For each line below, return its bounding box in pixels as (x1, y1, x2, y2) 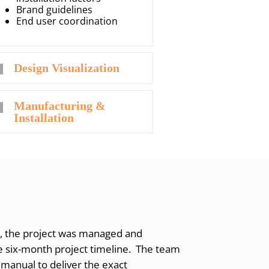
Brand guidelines (16, 2, 93, 16)
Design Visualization (14, 61, 120, 74)
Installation (14, 111, 74, 125)
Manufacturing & (14, 99, 106, 113)
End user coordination (16, 14, 118, 28)
